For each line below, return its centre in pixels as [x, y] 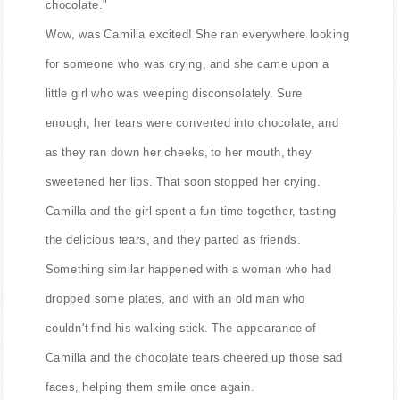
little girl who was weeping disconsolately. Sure [174, 93]
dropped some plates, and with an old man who [175, 298]
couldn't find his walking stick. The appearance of [180, 328]
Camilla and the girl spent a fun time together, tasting [191, 211]
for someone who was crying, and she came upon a [187, 63]
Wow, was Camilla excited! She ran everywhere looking [197, 34]
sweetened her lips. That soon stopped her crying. [183, 181]
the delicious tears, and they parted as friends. [173, 240]
